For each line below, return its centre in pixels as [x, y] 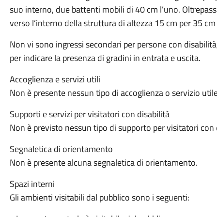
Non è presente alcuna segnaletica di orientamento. [103, 163]
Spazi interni [33, 184]
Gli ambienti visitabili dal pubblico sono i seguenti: [99, 197]
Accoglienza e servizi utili [55, 79]
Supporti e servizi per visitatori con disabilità [89, 114]
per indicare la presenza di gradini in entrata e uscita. [105, 58]
